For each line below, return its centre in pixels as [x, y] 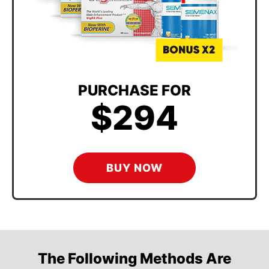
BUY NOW [134, 168]
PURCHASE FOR [134, 90]
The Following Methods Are [134, 258]
